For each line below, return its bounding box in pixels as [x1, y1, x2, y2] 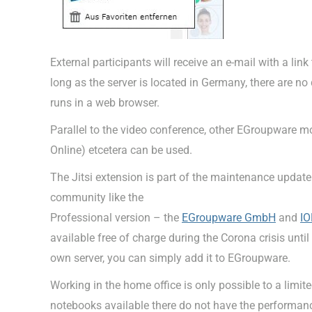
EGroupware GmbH [182, 211, 276, 225]
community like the [50, 191, 143, 205]
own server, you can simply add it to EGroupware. [50, 251, 290, 265]
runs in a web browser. [50, 96, 159, 110]
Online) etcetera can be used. [50, 143, 192, 157]
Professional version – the [50, 211, 182, 225]
